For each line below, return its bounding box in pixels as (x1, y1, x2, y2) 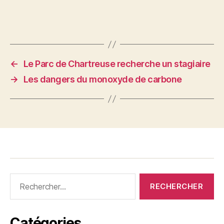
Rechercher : (5, 173, 55, 183)
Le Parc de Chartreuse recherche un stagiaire (23, 58, 210, 69)
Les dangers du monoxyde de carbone (23, 74, 182, 84)
